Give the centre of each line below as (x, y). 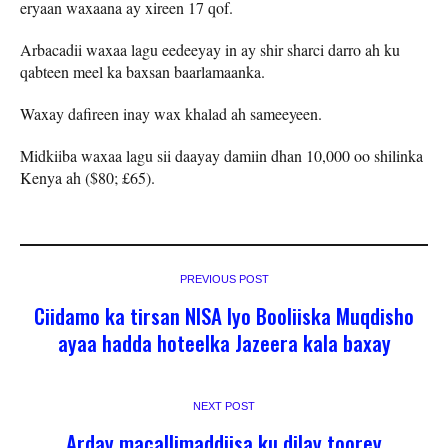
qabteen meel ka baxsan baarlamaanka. (142, 72)
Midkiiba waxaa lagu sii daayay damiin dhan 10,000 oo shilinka (221, 156)
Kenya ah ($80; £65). (87, 178)
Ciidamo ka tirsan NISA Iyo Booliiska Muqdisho (224, 316)
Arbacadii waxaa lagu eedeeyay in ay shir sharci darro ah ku (210, 50)
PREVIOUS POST (224, 279)
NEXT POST (224, 406)
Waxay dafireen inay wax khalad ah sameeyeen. (171, 114)
